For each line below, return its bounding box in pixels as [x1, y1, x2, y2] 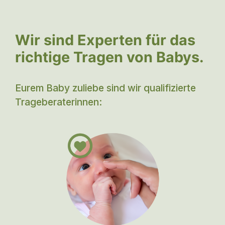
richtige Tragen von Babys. [15, 48, 204, 66]
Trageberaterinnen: [15, 96, 102, 108]
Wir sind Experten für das [15, 31, 195, 49]
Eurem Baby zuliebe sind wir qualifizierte [15, 82, 196, 94]
